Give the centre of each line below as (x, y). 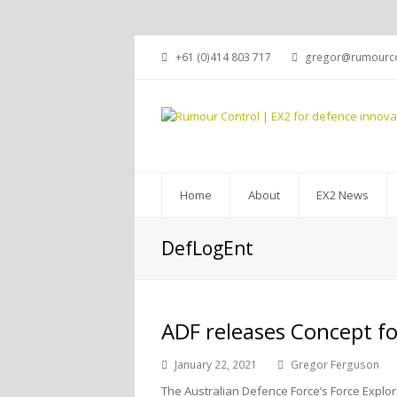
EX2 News (343, 195)
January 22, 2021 (216, 365)
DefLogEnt (207, 248)
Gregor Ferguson (335, 365)
